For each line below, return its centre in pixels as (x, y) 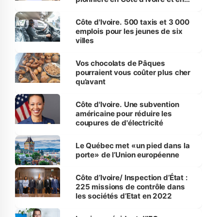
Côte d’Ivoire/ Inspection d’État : (132, 177)
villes (85, 40)
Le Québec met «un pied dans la (132, 145)
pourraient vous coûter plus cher (133, 72)
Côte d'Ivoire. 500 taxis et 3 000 (132, 22)
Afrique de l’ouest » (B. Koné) (126, 8)
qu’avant (90, 81)
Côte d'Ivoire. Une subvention (127, 104)
